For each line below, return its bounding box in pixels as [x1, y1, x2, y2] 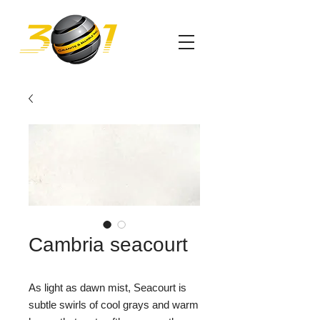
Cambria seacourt [29, 234, 188, 256]
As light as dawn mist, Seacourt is [29, 281, 186, 294]
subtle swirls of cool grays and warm [29, 299, 199, 311]
